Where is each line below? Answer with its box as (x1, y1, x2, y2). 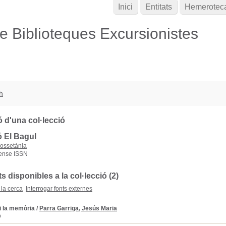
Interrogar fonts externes (26, 185, 92, 192)
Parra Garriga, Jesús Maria (39, 205, 117, 212)
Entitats (145, 3, 172, 11)
